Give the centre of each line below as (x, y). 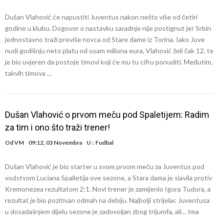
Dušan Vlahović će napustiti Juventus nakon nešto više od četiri (101, 17)
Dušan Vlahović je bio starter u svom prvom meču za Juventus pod (105, 166)
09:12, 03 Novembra (55, 142)
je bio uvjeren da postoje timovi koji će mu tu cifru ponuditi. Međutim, (109, 62)
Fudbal (104, 142)
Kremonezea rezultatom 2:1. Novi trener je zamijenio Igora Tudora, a (108, 189)
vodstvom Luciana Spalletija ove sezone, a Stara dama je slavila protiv (109, 178)
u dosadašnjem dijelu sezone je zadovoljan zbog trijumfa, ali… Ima (102, 211)
